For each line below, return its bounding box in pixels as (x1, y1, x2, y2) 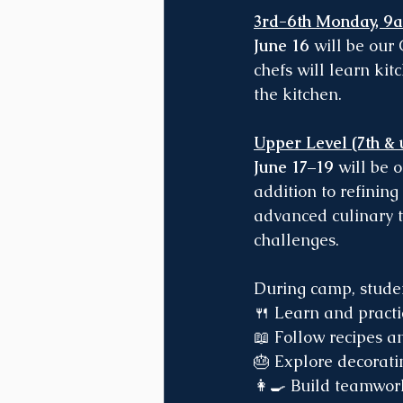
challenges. (254, 228, 339, 250)
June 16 (254, 34, 309, 56)
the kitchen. (254, 83, 342, 104)
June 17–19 (254, 156, 334, 177)
